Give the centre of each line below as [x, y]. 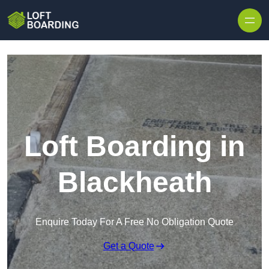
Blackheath [134, 183]
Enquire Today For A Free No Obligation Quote [134, 222]
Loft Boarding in [134, 147]
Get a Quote [128, 246]
